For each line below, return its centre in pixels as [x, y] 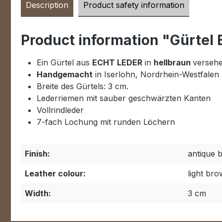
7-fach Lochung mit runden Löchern [106, 122]
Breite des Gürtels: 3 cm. [83, 86]
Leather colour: [55, 173]
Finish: [37, 154]
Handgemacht [65, 74]
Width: [38, 193]
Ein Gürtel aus [64, 62]
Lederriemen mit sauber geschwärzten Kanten [124, 98]
